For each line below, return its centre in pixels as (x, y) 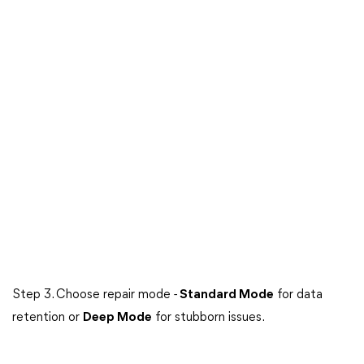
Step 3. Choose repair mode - (95, 295)
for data (298, 295)
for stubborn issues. (208, 318)
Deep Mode (117, 318)
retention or (48, 318)
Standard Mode (225, 295)
